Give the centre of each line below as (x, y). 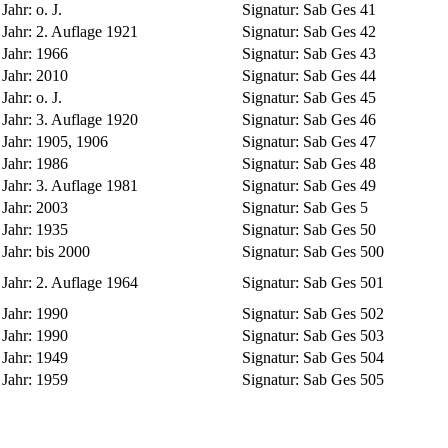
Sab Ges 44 (339, 75)
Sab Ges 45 (339, 97)
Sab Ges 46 (339, 119)
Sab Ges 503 (343, 335)
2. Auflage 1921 (87, 31)
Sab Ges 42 (339, 31)
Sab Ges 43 (339, 53)
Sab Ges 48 (339, 163)
